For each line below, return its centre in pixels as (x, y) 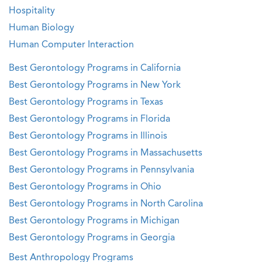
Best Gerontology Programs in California (95, 68)
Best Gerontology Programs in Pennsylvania (101, 170)
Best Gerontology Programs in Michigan (94, 221)
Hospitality (32, 11)
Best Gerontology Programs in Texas (86, 102)
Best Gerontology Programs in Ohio (85, 187)
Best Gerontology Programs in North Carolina (106, 204)
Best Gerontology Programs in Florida (89, 119)
